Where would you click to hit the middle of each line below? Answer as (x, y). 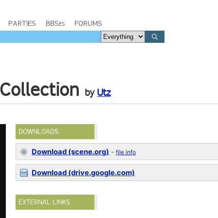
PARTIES (22, 23)
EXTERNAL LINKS (45, 202)
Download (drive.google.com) (83, 173)
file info (126, 152)
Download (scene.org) (71, 152)
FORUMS (88, 23)
